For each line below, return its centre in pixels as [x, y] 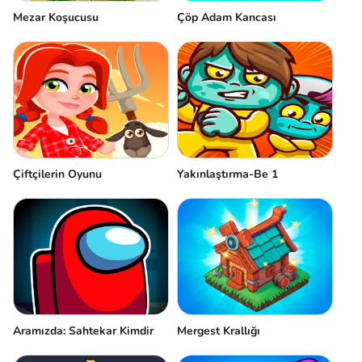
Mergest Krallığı [219, 331]
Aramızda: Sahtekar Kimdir [83, 331]
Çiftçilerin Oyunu [57, 174]
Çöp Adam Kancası [227, 17]
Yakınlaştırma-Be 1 [227, 174]
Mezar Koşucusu [56, 17]
